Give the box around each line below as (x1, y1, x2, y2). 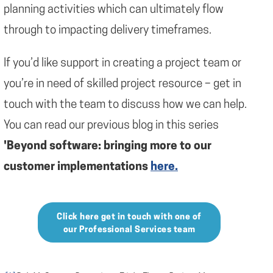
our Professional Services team (63, 225, 196, 235)
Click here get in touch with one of (57, 213, 202, 222)
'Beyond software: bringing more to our (4, 141, 211, 153)
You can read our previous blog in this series (4, 120, 219, 132)
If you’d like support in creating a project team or (4, 58, 241, 70)
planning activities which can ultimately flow (4, 4, 224, 16)
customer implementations (4, 161, 151, 174)
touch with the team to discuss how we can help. (4, 99, 247, 112)
